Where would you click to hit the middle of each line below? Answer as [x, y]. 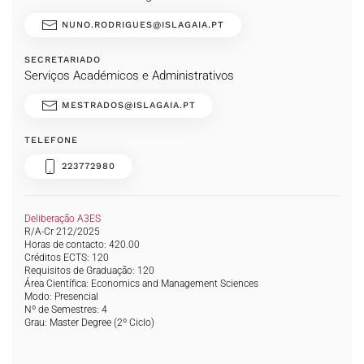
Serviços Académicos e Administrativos [129, 76]
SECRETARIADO [63, 60]
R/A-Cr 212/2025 [62, 232]
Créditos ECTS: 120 [67, 258]
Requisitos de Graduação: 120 [89, 271]
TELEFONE [51, 140]
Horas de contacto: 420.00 [82, 245]
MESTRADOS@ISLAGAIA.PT [127, 105]
